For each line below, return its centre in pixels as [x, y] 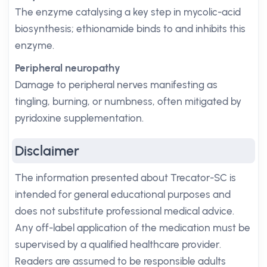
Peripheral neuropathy [68, 68]
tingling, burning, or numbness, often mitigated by [128, 101]
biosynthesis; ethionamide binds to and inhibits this [130, 29]
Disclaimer [47, 151]
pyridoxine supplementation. [79, 118]
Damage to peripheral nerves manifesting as [116, 85]
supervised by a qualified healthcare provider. [118, 244]
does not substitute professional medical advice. [125, 211]
